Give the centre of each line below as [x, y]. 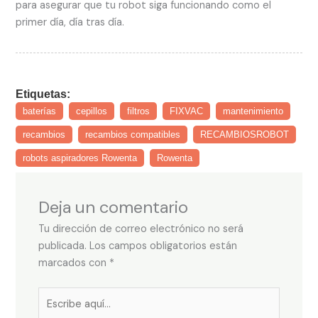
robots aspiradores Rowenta [80, 158]
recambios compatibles [133, 135]
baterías [40, 111]
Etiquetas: [43, 94]
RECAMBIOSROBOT [245, 135]
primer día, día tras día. [70, 23]
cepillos [92, 111]
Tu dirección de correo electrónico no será [141, 229]
